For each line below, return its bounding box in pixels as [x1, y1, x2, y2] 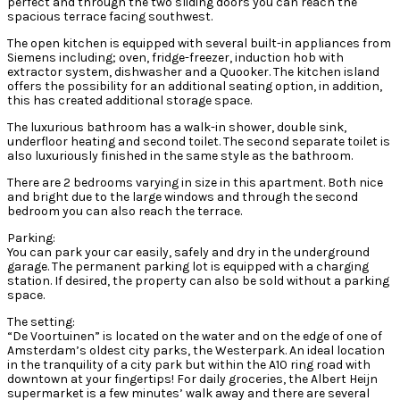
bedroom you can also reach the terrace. [7, 203, 242, 219]
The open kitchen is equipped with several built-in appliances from [7, 35, 391, 51]
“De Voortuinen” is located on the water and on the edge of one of [7, 328, 382, 344]
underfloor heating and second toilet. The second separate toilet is [7, 133, 390, 149]
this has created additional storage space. [7, 92, 252, 108]
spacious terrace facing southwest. [7, 8, 212, 24]
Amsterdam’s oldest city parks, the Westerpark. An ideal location [7, 342, 385, 358]
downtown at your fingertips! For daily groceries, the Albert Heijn [7, 371, 378, 387]
